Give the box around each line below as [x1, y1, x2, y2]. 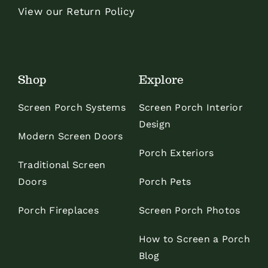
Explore [138, 72, 184, 87]
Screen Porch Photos [138, 205, 240, 216]
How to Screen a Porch [138, 233, 250, 245]
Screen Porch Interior [138, 102, 243, 113]
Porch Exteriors [138, 147, 214, 159]
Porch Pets [138, 176, 191, 187]
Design [138, 118, 171, 130]
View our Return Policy [17, 5, 135, 17]
